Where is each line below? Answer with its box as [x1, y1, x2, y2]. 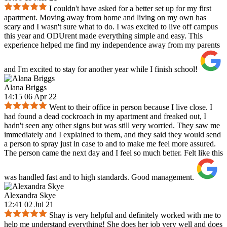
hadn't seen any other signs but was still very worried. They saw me [4, 121, 220, 130]
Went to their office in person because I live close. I [49, 103, 212, 112]
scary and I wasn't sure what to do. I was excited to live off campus [4, 22, 218, 31]
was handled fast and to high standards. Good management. [4, 173, 194, 182]
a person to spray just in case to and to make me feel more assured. [4, 139, 216, 148]
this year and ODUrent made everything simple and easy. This [4, 31, 203, 41]
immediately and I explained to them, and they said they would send [4, 130, 221, 139]
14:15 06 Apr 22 [4, 92, 57, 101]
